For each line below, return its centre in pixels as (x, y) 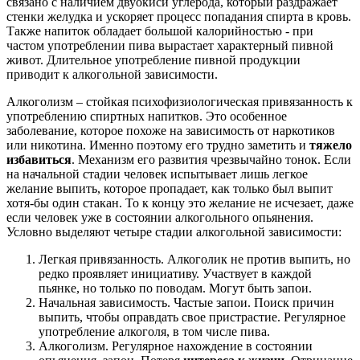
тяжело (331, 145)
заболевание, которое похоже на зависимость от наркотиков (171, 130)
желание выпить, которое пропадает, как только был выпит (170, 188)
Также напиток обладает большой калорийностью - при (160, 31)
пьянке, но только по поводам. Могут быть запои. (175, 288)
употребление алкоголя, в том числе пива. (154, 331)
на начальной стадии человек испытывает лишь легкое (157, 174)
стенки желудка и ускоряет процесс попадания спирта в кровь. (179, 16)
